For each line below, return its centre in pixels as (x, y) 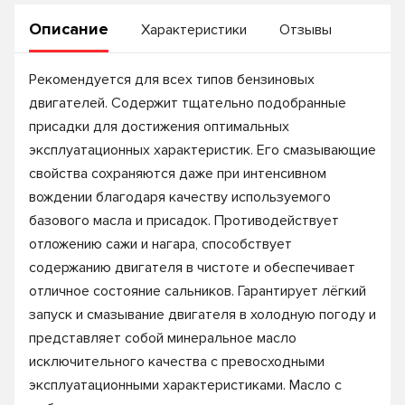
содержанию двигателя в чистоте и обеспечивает (192, 268)
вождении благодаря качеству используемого (180, 197)
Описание (69, 29)
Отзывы (306, 30)
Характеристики (194, 30)
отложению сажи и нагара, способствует (160, 244)
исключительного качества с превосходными (177, 362)
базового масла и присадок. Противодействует (184, 221)
